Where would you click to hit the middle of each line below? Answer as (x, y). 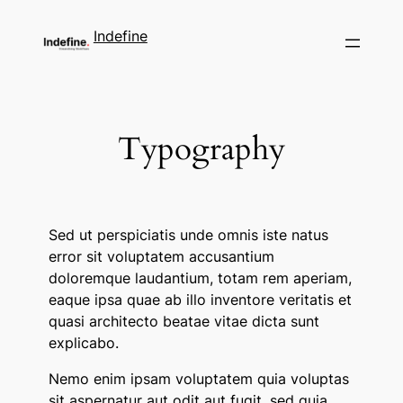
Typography (201, 150)
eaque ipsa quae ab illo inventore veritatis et (200, 300)
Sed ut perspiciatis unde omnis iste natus (188, 235)
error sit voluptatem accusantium (161, 257)
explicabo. (83, 343)
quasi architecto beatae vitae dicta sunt (184, 322)
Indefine (120, 36)
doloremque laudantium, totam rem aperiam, (200, 278)
